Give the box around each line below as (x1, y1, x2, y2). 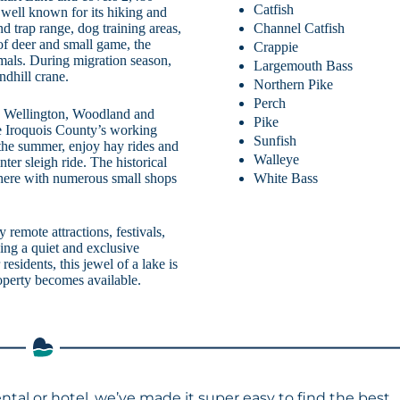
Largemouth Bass (254, 57, 354, 73)
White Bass (254, 170, 319, 186)
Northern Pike (254, 76, 334, 92)
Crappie (254, 38, 299, 54)
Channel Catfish (254, 20, 346, 36)
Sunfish (254, 132, 297, 148)
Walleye (254, 151, 300, 167)
